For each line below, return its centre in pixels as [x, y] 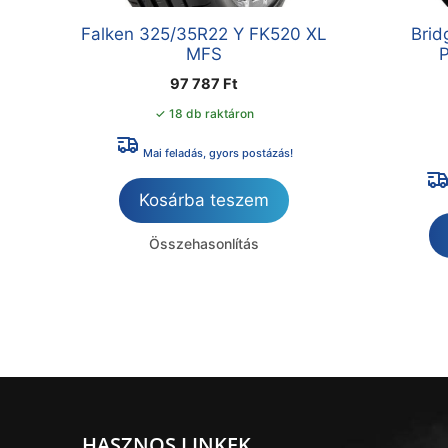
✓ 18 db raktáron [204, 114]
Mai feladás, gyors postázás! [216, 153]
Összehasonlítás [204, 244]
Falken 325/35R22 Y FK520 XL [204, 34]
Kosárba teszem [204, 200]
